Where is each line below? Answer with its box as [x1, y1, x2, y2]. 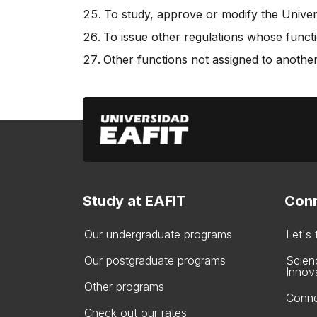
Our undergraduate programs [84, 227, 232, 241]
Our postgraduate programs [84, 253, 226, 267]
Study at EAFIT [83, 192, 186, 209]
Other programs [84, 279, 164, 294]
